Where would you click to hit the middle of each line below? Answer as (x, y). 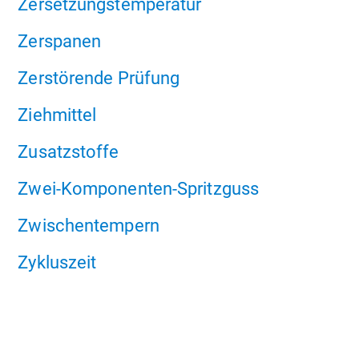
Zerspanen (60, 41)
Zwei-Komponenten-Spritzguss (139, 189)
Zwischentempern (89, 226)
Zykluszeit (57, 262)
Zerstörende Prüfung (99, 78)
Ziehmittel (57, 115)
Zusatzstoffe (69, 152)
